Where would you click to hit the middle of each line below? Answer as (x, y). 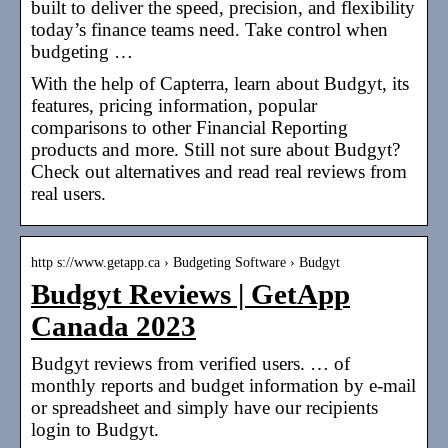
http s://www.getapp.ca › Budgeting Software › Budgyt (185, 262)
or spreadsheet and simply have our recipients (204, 407)
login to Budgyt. (95, 429)
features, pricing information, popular (174, 105)
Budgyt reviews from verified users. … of (190, 363)
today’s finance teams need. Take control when (209, 29)
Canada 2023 (113, 326)
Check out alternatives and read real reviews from (219, 171)
